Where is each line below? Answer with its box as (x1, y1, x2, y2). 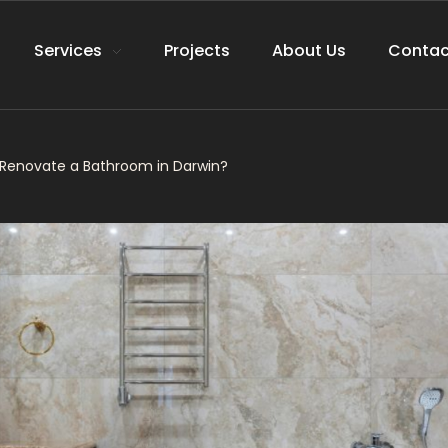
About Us (271, 39, 346, 62)
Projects (163, 39, 230, 62)
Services (33, 39, 102, 62)
